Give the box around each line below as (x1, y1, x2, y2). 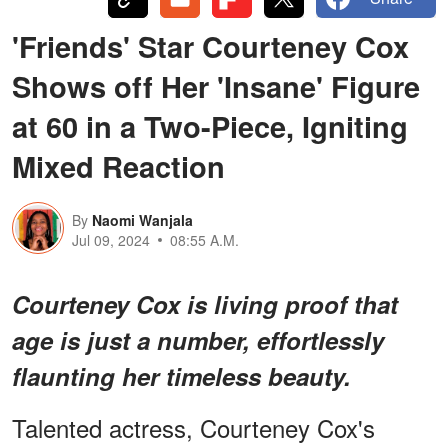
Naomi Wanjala (92, 209, 193, 230)
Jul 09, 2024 (72, 229, 150, 250)
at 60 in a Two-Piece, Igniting (12, 104, 408, 147)
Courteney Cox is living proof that (12, 286, 398, 321)
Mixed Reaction (12, 144, 225, 187)
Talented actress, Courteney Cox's (12, 409, 375, 445)
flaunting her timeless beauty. (12, 358, 351, 393)
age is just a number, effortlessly (12, 322, 384, 357)
